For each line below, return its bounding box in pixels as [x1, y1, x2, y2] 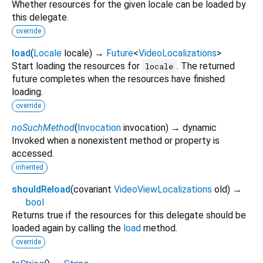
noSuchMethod [12, 122, 75, 133]
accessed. [12, 147, 54, 159]
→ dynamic [171, 122, 217, 133]
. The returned [176, 60, 235, 72]
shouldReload [12, 183, 70, 195]
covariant [73, 183, 112, 195]
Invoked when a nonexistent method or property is [12, 134, 220, 146]
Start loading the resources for [12, 60, 142, 72]
